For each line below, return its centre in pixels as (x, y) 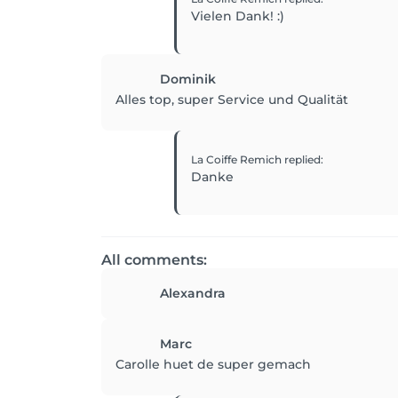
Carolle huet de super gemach (213, 364)
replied (302, 159)
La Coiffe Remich (238, 159)
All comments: (154, 260)
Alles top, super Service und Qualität (232, 99)
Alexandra (193, 293)
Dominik (188, 79)
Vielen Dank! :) (238, 16)
